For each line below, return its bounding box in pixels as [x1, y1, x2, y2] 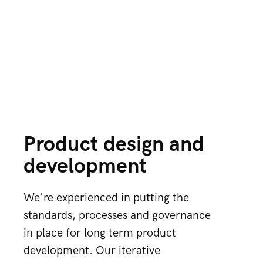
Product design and [23, 132, 204, 157]
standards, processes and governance [23, 208, 211, 222]
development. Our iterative [23, 244, 160, 258]
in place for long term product [23, 226, 176, 240]
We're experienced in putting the [23, 191, 189, 205]
